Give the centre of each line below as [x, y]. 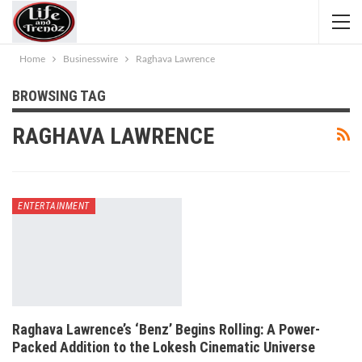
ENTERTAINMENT [54, 206]
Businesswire [90, 59]
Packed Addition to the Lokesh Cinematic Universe [164, 347]
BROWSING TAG [59, 96]
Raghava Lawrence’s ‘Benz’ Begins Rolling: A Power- [166, 330]
